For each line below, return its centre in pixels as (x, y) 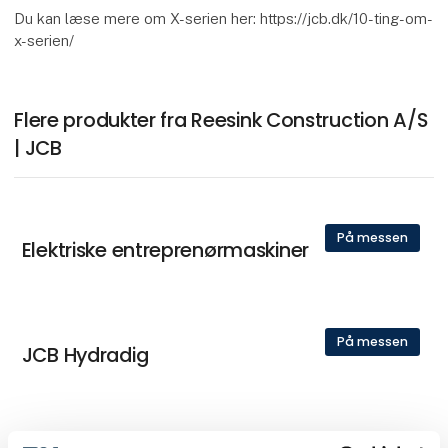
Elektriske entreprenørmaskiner (165, 250)
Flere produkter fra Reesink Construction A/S (221, 120)
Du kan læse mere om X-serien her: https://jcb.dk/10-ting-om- (224, 19)
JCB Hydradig (85, 354)
